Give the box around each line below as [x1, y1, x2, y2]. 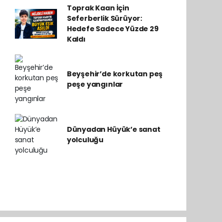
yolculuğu [66, 135, 104, 145]
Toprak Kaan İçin [66, 3, 129, 13]
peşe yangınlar [66, 79, 123, 89]
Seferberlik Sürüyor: [66, 13, 142, 23]
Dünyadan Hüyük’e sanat [66, 124, 161, 134]
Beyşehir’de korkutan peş [66, 69, 163, 79]
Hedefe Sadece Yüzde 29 [66, 24, 159, 34]
